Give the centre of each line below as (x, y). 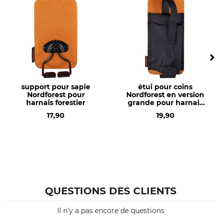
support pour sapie (56, 87)
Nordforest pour (56, 95)
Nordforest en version (165, 95)
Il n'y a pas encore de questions (110, 211)
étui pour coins (165, 87)
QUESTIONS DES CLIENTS (110, 191)
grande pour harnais (165, 103)
